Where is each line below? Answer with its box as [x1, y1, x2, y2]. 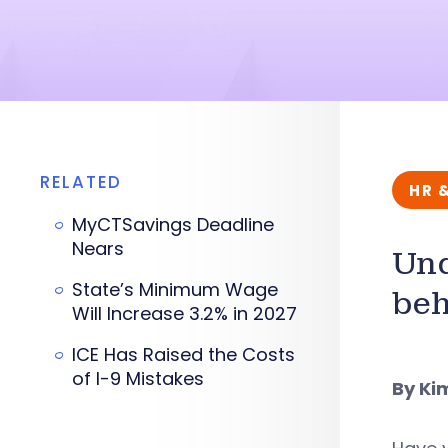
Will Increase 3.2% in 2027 [72, 301, 297, 326]
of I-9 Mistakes [72, 366, 204, 391]
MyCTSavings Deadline [72, 212, 274, 237]
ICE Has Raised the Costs [72, 342, 295, 367]
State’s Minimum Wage [72, 277, 278, 302]
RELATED [40, 170, 122, 194]
